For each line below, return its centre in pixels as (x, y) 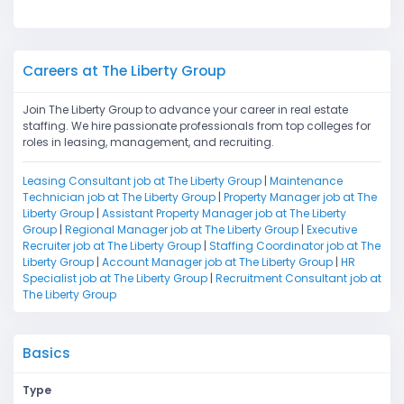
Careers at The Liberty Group (124, 71)
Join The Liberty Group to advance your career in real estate (185, 110)
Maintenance (306, 181)
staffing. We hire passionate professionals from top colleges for (197, 126)
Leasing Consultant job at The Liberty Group (142, 181)
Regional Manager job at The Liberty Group (182, 230)
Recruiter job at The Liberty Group (112, 246)
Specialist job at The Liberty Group (115, 279)
